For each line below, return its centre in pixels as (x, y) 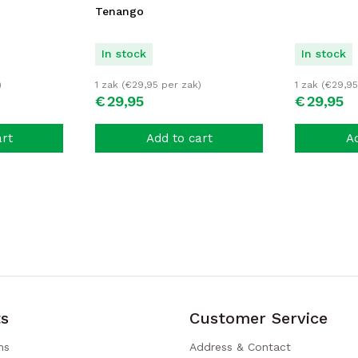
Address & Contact (241, 347)
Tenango (119, 11)
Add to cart (179, 138)
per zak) (180, 85)
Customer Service (259, 318)
